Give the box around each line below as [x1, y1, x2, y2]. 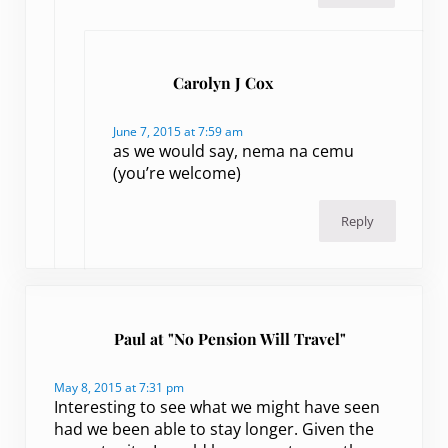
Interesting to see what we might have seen [54, 395, 381, 418]
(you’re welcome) [113, 162, 242, 185]
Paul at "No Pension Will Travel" [114, 327, 347, 349]
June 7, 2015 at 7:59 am [113, 123, 244, 141]
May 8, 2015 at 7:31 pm [54, 378, 185, 396]
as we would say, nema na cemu [113, 140, 355, 163]
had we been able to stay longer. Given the [54, 417, 375, 440]
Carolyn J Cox [173, 72, 274, 94]
